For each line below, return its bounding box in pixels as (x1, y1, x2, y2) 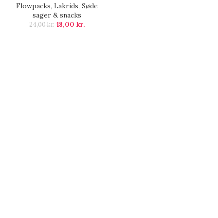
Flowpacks (16, 1, 51, 11)
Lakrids (54, 1, 78, 11)
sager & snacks (33, 11, 81, 20)
